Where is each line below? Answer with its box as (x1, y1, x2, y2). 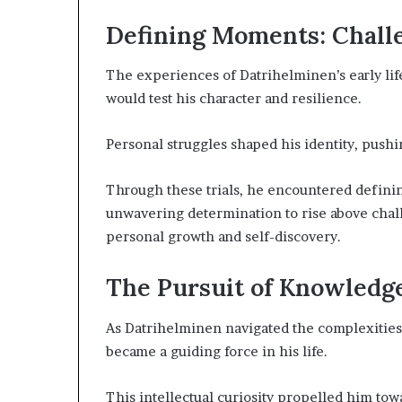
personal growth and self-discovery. (106, 228, 341, 246)
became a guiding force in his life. (106, 342, 328, 360)
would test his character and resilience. (106, 90, 362, 108)
